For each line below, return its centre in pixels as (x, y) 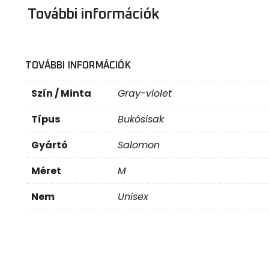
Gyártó (50, 141)
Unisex (133, 193)
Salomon (139, 141)
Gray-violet (145, 89)
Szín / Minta (61, 89)
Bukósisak (141, 115)
